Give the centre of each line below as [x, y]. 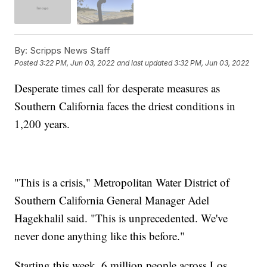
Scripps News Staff [69, 50]
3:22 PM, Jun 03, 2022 [77, 63]
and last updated [145, 63]
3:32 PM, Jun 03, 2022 [212, 63]
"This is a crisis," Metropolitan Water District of [122, 182]
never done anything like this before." [100, 235]
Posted [27, 63]
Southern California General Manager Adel [112, 200]
